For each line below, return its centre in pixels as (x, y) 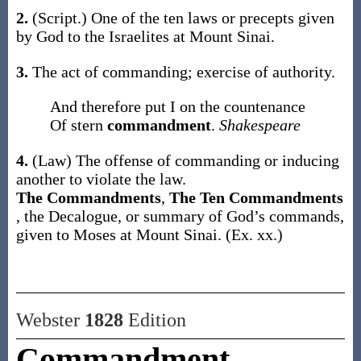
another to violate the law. (101, 179)
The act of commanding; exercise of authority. (183, 72)
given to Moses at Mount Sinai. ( (123, 234)
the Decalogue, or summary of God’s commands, (184, 216)
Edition (154, 320)
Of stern (78, 125)
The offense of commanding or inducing (207, 160)
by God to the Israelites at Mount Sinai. (145, 36)
